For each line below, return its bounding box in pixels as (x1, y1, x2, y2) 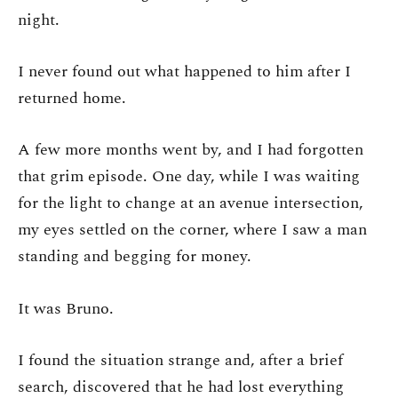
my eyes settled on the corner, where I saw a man (18, 218, 367, 243)
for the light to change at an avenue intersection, (18, 191, 363, 216)
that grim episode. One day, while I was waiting (18, 164, 360, 189)
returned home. (18, 85, 126, 110)
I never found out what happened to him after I (18, 59, 351, 84)
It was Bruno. (18, 296, 114, 321)
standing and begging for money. (18, 244, 251, 269)
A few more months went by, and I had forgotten (18, 138, 363, 163)
